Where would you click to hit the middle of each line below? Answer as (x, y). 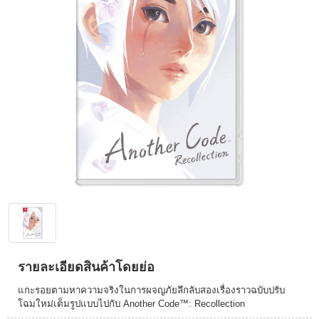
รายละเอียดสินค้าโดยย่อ (86, 267)
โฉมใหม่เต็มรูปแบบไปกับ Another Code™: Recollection (131, 304)
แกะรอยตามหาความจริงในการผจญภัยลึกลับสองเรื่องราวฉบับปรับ (151, 290)
